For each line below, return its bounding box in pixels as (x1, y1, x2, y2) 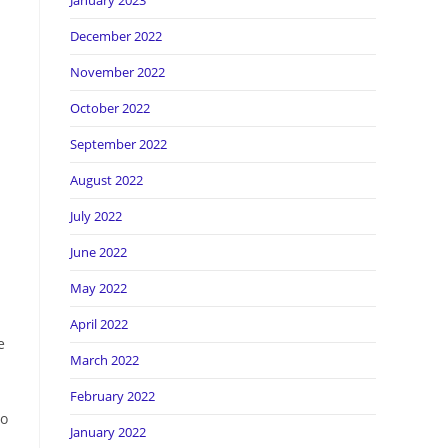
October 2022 (70, 99, 150, 117)
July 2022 (70, 207, 122, 225)
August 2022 (70, 171, 143, 189)
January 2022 (70, 423, 146, 441)
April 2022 (70, 315, 128, 333)
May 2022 (70, 279, 127, 297)
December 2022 (70, 27, 162, 45)
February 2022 (70, 387, 155, 405)
